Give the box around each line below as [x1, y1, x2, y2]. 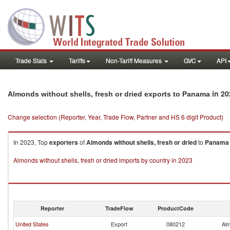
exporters [49, 138, 78, 147]
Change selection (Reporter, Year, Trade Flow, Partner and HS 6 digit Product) [8, 112, 223, 121]
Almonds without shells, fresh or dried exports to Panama [8, 90, 210, 98]
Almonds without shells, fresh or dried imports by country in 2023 [13, 156, 193, 164]
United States [15, 220, 49, 228]
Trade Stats [15, 56, 48, 65]
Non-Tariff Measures [106, 56, 163, 65]
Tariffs [69, 56, 85, 65]
